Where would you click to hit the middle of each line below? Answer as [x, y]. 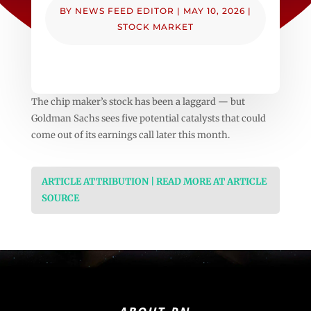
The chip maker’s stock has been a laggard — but [138, 101]
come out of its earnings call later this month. [130, 135]
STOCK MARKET [155, 26]
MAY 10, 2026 [214, 10]
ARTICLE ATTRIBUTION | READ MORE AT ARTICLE [154, 181]
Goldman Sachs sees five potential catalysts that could [148, 118]
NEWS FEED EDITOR [124, 10]
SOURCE [60, 198]
